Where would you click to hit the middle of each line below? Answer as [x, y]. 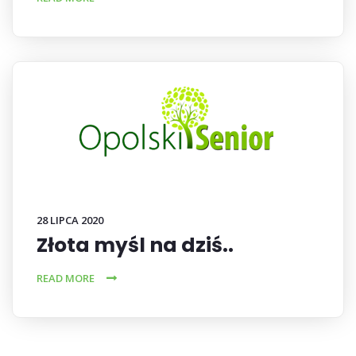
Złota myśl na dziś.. [135, 245]
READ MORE [66, 278]
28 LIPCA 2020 [70, 220]
